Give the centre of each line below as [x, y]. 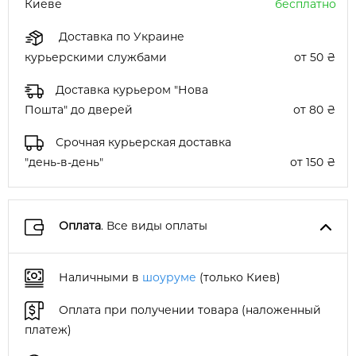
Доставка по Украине [120, 37]
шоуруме [169, 277]
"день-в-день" [64, 163]
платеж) [48, 330]
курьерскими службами [96, 57]
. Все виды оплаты [154, 226]
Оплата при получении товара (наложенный [188, 310]
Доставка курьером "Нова [132, 89]
